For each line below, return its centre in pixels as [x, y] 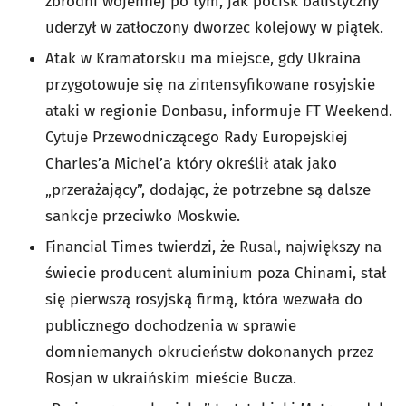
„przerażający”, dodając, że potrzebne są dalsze [208, 189]
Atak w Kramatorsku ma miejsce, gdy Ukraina [203, 58]
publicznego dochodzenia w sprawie [171, 325]
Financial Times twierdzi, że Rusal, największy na [213, 246]
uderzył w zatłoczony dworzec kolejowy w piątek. [214, 27]
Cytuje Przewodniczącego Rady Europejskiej [197, 137]
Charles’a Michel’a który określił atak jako [191, 163]
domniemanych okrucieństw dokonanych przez [209, 352]
